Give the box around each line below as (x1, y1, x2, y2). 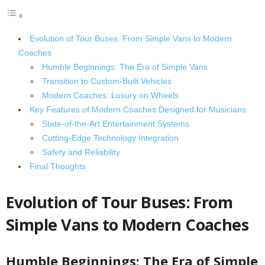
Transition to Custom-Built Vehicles (42, 76, 172, 86)
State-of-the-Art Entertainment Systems (42, 118, 189, 128)
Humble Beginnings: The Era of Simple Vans (42, 62, 208, 72)
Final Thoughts (30, 161, 86, 171)
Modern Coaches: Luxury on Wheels (42, 90, 179, 100)
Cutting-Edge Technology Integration (42, 132, 179, 143)
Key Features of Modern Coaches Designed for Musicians (30, 104, 246, 114)
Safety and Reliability (42, 147, 120, 157)
